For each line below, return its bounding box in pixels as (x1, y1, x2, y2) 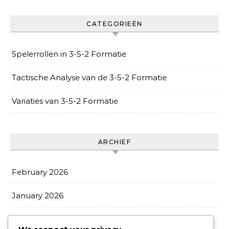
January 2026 (12, 191, 63, 201)
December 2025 (12, 214, 75, 224)
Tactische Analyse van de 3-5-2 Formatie (12, 73, 167, 83)
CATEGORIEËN (86, 20, 143, 28)
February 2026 (12, 167, 68, 177)
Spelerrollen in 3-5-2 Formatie (12, 49, 126, 59)
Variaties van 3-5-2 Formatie (12, 96, 118, 106)
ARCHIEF (98, 138, 131, 146)
